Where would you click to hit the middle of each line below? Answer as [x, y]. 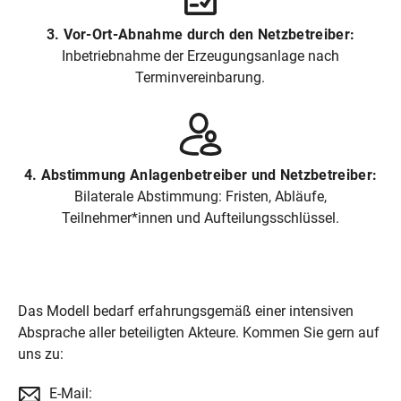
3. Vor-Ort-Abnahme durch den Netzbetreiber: [200, 35]
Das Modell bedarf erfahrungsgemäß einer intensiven [186, 311]
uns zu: [41, 354]
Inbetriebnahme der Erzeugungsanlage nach [200, 56]
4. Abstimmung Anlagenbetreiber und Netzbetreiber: [200, 175]
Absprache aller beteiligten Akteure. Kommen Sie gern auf [199, 333]
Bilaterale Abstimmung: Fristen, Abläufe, [200, 197]
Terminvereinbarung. [200, 78]
